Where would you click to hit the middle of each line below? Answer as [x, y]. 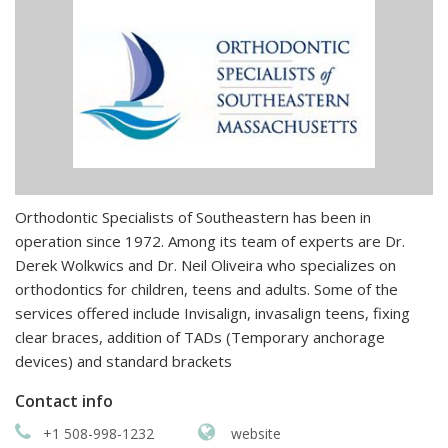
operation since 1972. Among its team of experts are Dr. [210, 240]
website [254, 433]
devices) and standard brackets [123, 360]
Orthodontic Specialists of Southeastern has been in [193, 216]
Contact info [64, 400]
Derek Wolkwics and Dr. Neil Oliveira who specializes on [205, 264]
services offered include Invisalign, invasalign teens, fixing [212, 312]
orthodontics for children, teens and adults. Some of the [206, 288]
